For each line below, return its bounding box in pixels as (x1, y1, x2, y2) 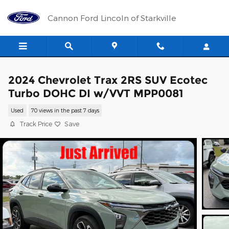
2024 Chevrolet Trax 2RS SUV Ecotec (8, 74, 208, 86)
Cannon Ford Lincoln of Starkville (48, 13, 176, 22)
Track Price (19, 120, 52, 127)
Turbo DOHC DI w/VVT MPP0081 (8, 87, 183, 100)
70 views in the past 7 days (31, 107, 99, 114)
